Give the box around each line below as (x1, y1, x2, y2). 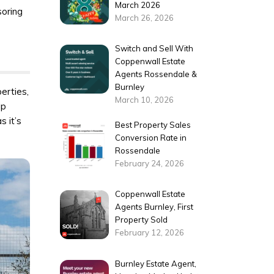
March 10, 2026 (115, 95, 174, 105)
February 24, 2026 (115, 158, 185, 168)
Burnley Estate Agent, (115, 258, 197, 268)
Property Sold (115, 215, 168, 225)
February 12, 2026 (115, 228, 185, 238)
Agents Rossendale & (115, 69, 198, 80)
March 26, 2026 (115, 12, 174, 23)
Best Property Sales (115, 119, 191, 130)
